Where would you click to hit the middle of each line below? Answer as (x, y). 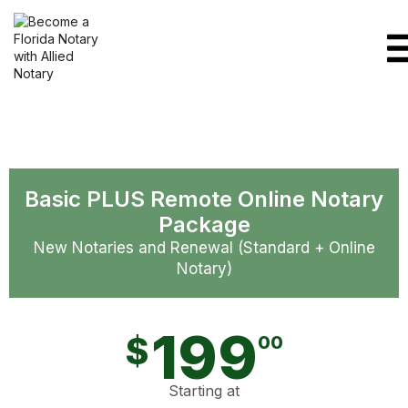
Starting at (204, 391)
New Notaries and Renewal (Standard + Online (204, 248)
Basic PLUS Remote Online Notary (204, 199)
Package (204, 224)
